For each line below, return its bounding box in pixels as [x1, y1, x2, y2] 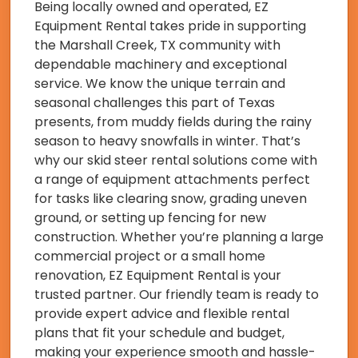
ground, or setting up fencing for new [34, 209, 266, 228]
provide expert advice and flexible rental [34, 304, 289, 324]
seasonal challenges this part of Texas [34, 93, 275, 113]
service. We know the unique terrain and [34, 74, 285, 93]
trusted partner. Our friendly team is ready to [34, 285, 319, 304]
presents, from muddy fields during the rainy [34, 113, 312, 132]
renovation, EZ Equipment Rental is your [34, 266, 281, 285]
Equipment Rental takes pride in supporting [34, 17, 306, 36]
